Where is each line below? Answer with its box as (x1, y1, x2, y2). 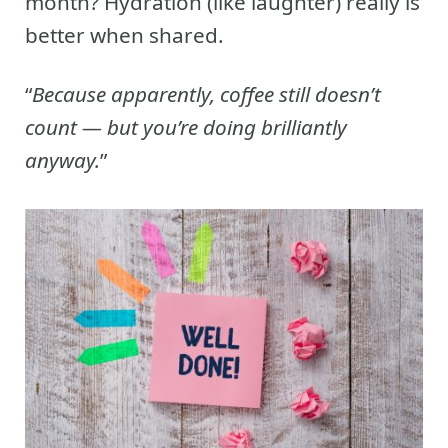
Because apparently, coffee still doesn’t (32, 79, 381, 108)
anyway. (25, 145, 100, 174)
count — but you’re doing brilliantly (25, 112, 347, 141)
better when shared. (25, 20, 224, 49)
